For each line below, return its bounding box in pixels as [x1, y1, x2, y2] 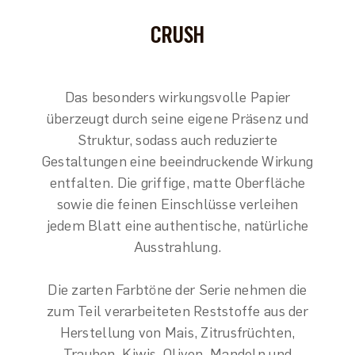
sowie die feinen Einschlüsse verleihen [56, 196, 299, 213]
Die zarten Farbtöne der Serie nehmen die [48, 281, 307, 299]
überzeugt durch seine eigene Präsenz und [46, 110, 309, 128]
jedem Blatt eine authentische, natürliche [46, 217, 309, 235]
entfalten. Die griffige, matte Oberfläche [49, 174, 306, 192]
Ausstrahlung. [133, 239, 222, 256]
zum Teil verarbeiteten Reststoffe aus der [47, 303, 308, 320]
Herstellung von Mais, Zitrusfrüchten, [59, 324, 296, 342]
